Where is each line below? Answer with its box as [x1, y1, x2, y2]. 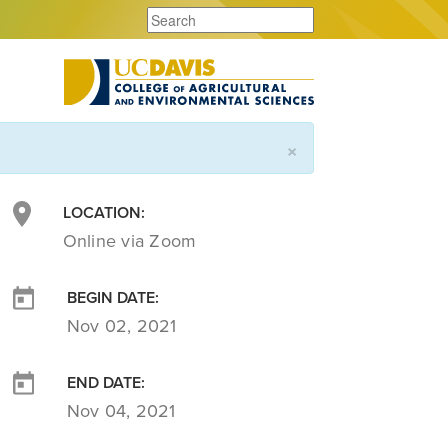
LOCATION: [62, 202, 145, 223]
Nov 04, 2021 [66, 399, 176, 422]
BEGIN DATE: [66, 287, 159, 308]
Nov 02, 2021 [66, 314, 177, 337]
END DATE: [66, 372, 145, 393]
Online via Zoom [62, 229, 197, 252]
